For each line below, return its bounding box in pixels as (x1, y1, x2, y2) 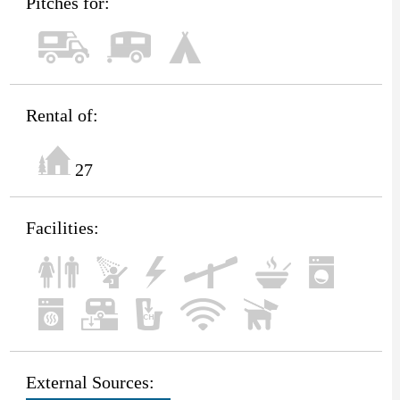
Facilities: (25, 217, 99, 237)
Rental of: (25, 104, 98, 125)
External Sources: (25, 371, 154, 392)
